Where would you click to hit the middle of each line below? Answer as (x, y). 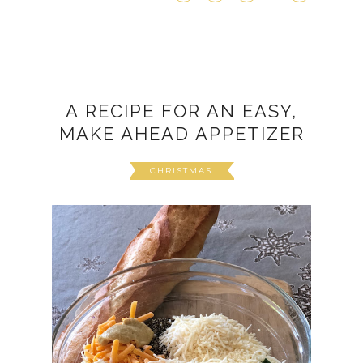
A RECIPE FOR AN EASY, (181, 111)
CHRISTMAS (181, 171)
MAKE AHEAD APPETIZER (181, 134)
